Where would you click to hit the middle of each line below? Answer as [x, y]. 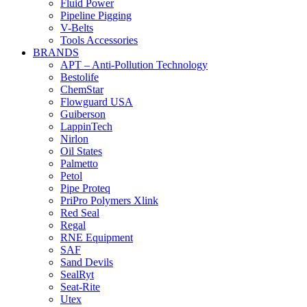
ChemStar [82, 89]
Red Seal [80, 213]
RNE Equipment [97, 237]
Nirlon [74, 139]
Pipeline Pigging [96, 15]
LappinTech [86, 126]
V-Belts [77, 28]
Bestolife [79, 77]
